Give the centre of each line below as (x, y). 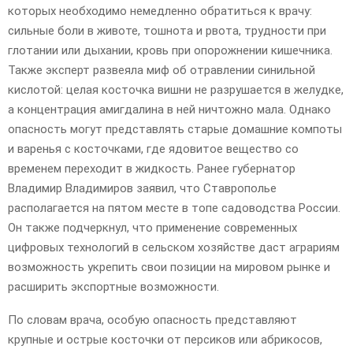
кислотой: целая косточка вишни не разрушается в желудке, (176, 89)
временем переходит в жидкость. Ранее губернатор (152, 168)
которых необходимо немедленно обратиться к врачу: (160, 11)
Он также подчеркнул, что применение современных (152, 227)
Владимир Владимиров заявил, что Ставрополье (142, 188)
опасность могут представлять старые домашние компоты (175, 129)
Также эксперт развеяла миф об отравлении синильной (162, 70)
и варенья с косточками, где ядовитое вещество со (153, 149)
